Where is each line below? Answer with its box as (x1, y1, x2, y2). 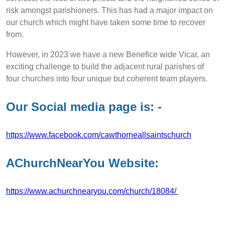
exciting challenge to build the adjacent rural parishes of (6, 62, 204, 71)
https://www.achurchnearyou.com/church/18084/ (6, 187, 178, 195)
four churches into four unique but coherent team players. (6, 74, 207, 83)
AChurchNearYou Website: (6, 156, 173, 170)
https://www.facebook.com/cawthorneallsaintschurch (6, 131, 191, 140)
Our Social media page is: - (6, 100, 162, 114)
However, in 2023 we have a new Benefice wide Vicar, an (6, 50, 210, 59)
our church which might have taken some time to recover (6, 18, 205, 27)
